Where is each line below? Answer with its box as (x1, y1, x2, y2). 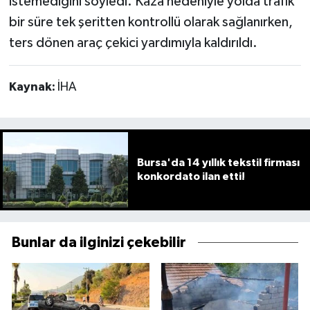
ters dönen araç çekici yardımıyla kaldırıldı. (8, 36, 257, 51)
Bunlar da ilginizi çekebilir (12, 235, 186, 250)
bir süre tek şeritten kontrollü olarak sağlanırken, (8, 15, 293, 30)
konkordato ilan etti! (136, 171, 245, 183)
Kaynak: (8, 81, 57, 94)
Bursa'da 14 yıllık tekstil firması (136, 157, 300, 169)
